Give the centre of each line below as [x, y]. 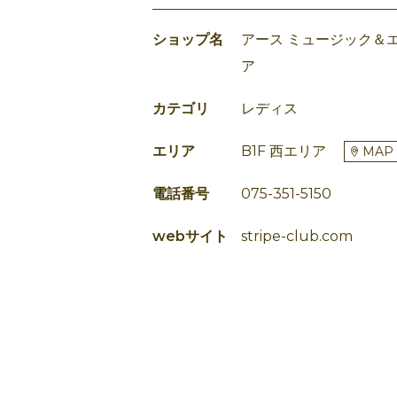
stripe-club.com [297, 236]
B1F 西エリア [284, 151]
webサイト [190, 236]
